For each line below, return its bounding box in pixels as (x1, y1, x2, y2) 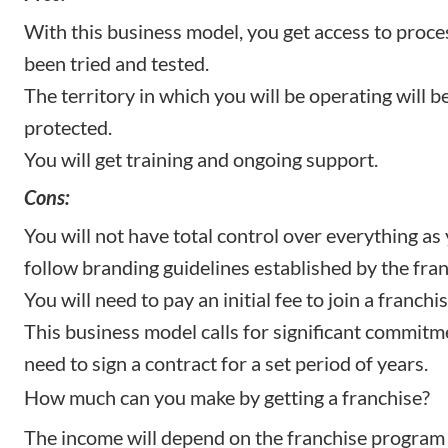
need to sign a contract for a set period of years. (24, 350, 428, 375)
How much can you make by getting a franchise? (24, 384, 430, 409)
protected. (24, 114, 112, 139)
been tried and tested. (24, 50, 209, 75)
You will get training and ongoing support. (24, 146, 378, 171)
